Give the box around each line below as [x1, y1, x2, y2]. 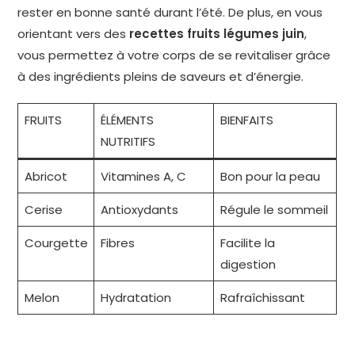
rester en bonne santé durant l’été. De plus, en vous [17, 4, 323, 21]
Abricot [24, 168, 67, 185]
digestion [219, 256, 276, 273]
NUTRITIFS [100, 133, 155, 151]
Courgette [24, 235, 88, 252]
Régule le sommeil [219, 201, 328, 219]
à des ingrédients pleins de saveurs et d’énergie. [17, 68, 304, 86]
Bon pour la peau [219, 168, 320, 185]
